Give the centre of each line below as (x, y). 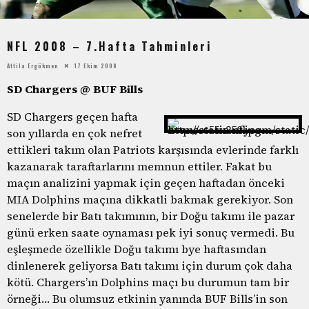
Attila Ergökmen (33, 65)
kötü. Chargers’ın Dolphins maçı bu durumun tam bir (148, 282)
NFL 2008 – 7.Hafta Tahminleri (110, 47)
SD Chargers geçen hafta (72, 116)
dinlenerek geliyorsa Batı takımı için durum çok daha (150, 265)
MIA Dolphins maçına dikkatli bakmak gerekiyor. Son (150, 199)
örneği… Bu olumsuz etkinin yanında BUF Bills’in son (147, 298)
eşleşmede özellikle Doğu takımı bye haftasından (137, 249)
